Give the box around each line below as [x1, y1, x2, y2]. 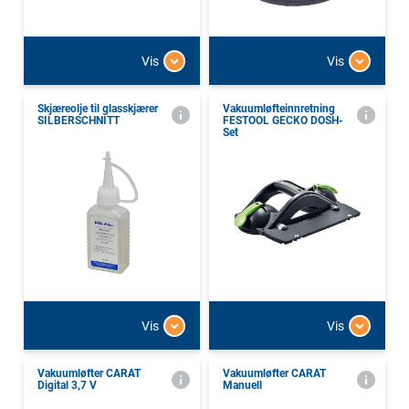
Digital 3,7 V [37, 379, 97, 393]
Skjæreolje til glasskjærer [37, 102, 158, 116]
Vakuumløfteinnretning [223, 102, 335, 116]
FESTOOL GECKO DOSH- [223, 114, 343, 128]
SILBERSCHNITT [37, 114, 120, 128]
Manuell [223, 379, 262, 393]
